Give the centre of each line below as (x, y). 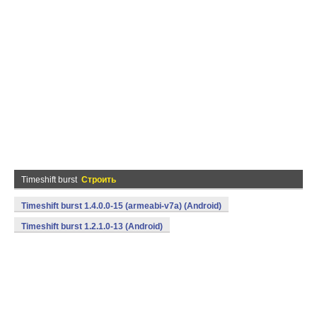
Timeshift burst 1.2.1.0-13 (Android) (92, 226)
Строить (99, 180)
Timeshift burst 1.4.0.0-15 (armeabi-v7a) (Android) (121, 206)
